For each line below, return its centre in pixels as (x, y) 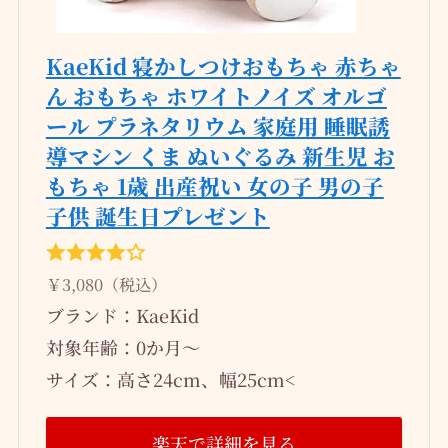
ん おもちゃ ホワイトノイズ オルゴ (216, 95)
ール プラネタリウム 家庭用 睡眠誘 (217, 125)
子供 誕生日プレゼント (157, 215)
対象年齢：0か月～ (122, 346)
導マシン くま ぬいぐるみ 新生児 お (220, 155)
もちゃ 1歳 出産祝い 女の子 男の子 (214, 185)
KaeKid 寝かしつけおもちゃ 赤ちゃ (223, 65)
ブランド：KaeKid (122, 314)
